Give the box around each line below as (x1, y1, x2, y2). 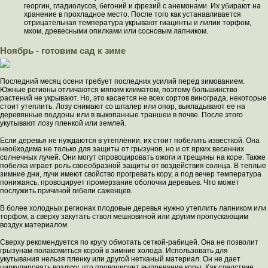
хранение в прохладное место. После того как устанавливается (24, 10, 241, 19)
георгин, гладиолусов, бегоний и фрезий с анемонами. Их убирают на (24, 2, 261, 10)
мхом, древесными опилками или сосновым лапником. (24, 27, 208, 35)
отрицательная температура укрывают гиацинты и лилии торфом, (24, 19, 251, 27)
